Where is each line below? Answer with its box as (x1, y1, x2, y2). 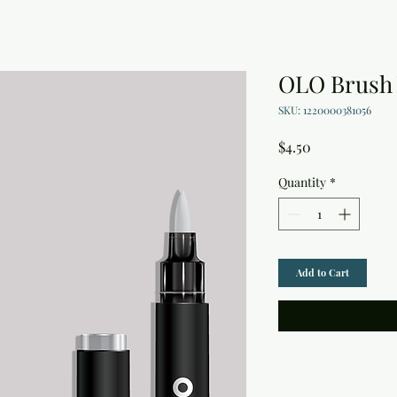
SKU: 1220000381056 (278, 103, 371, 118)
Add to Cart (296, 266, 349, 280)
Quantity (278, 174, 326, 191)
